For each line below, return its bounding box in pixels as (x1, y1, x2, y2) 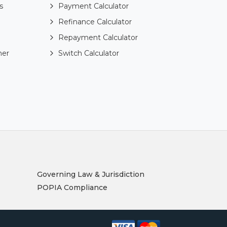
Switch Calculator (58, 49, 120, 58)
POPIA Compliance (37, 183, 107, 193)
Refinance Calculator (58, 17, 132, 27)
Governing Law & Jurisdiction (37, 170, 144, 179)
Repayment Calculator (58, 33, 138, 43)
